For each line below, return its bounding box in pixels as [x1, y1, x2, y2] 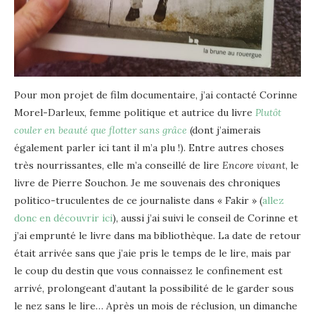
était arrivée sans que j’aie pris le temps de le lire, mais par [14, 246, 291, 259]
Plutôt [255, 105, 281, 119]
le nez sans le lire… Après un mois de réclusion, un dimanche [14, 299, 297, 312]
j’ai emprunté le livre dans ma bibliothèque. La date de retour [14, 229, 301, 242]
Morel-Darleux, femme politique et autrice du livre [14, 105, 255, 119]
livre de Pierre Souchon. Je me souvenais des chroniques [14, 176, 281, 189]
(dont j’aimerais [187, 123, 261, 136]
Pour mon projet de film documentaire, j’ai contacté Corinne [14, 88, 297, 101]
